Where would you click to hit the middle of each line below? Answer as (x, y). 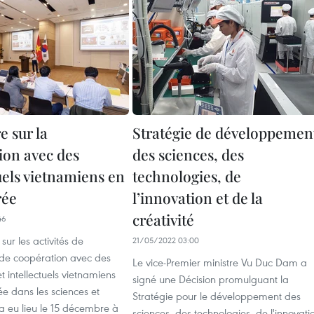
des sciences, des (188, 154)
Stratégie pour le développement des (217, 296)
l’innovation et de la (198, 198)
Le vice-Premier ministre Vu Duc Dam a (220, 262)
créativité (163, 219)
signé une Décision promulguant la (211, 279)
